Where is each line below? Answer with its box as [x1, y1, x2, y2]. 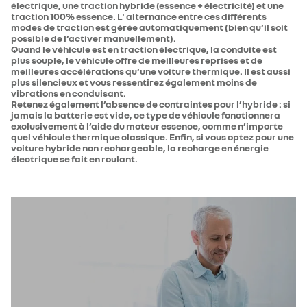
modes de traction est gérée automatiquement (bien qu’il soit [11, 21, 288, 33]
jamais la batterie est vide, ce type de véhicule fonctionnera [11, 109, 280, 121]
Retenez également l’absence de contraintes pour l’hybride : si [11, 98, 291, 110]
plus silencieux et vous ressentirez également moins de [11, 76, 257, 88]
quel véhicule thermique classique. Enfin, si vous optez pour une [11, 131, 294, 143]
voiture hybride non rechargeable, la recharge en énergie [11, 142, 269, 153]
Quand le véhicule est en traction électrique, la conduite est [11, 43, 277, 55]
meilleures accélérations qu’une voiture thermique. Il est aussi [11, 65, 291, 77]
